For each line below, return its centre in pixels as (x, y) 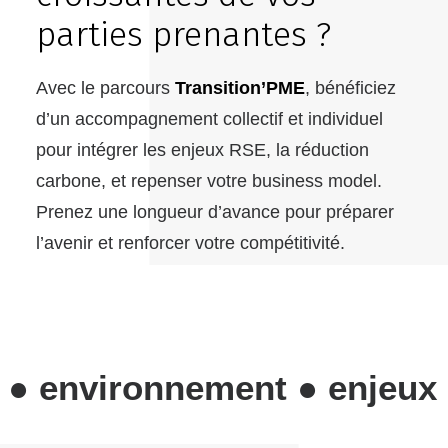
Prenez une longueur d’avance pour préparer (215, 212)
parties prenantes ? (183, 34)
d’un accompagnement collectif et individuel (209, 119)
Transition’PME (240, 88)
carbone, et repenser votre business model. (209, 181)
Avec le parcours (105, 88)
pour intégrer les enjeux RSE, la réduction (202, 150)
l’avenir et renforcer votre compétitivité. (190, 243)
